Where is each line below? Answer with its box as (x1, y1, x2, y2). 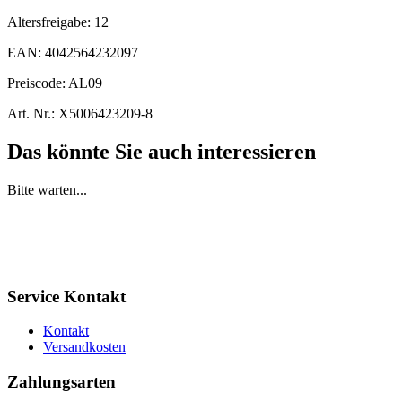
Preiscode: (7, 74, 68, 91)
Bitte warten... (7, 181, 87, 197)
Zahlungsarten (7, 371, 116, 391)
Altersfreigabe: (7, 13, 94, 30)
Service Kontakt (7, 286, 126, 306)
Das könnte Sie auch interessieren (7, 139, 316, 163)
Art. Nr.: (7, 105, 55, 121)
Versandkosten (43, 339, 126, 355)
